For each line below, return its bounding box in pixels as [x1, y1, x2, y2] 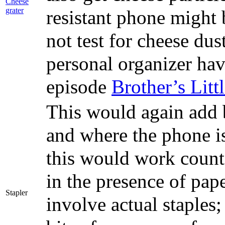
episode [46, 75, 111, 98]
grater [6, 6, 24, 15]
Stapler [6, 188, 28, 197]
